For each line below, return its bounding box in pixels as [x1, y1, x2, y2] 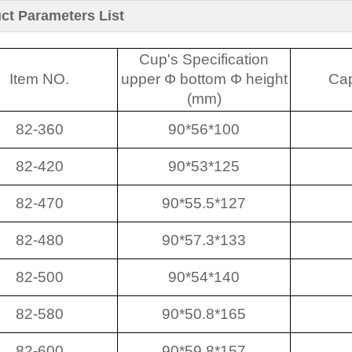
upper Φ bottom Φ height [120, 70, 288, 87]
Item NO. [9, 70, 69, 87]
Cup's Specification [139, 50, 269, 68]
